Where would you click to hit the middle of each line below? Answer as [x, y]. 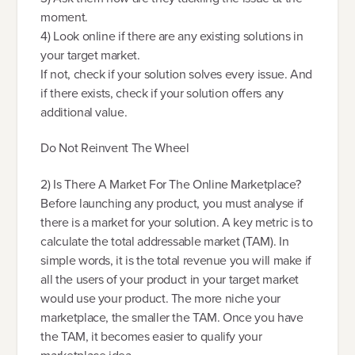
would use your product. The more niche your [160, 298]
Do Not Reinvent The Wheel [115, 148]
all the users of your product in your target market [170, 279]
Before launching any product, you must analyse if [172, 203]
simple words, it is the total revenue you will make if [176, 260]
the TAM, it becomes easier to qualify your [151, 336]
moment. [64, 17]
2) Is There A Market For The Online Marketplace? [171, 184]
